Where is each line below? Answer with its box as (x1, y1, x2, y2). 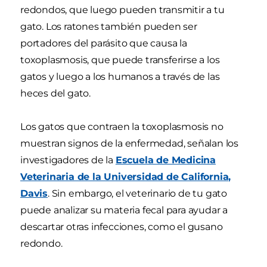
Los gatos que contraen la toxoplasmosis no (20, 120, 223, 132)
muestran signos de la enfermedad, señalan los (20, 137, 238, 149)
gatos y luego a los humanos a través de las (20, 70, 220, 82)
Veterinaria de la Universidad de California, (20, 170, 231, 182)
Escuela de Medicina (115, 154, 216, 166)
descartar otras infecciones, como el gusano (20, 221, 223, 232)
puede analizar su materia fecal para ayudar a (20, 204, 228, 216)
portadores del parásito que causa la (20, 37, 187, 49)
